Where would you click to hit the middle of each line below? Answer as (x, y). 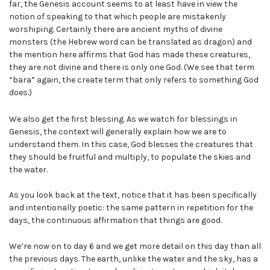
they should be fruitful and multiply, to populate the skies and (130, 157)
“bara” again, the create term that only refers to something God (134, 80)
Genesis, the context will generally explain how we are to (118, 131)
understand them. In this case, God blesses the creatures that (131, 144)
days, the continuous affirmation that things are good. (115, 220)
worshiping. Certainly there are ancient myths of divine (116, 29)
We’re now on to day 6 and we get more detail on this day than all (135, 246)
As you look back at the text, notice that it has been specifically (133, 195)
